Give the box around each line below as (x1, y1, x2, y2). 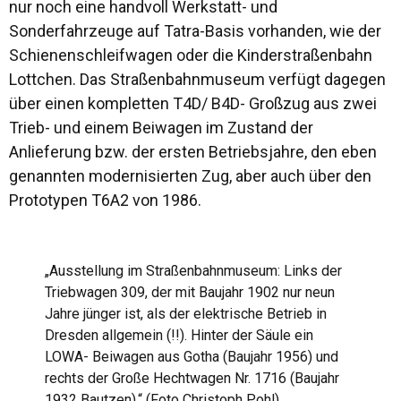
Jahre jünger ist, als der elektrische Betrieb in (45, 305, 327, 322)
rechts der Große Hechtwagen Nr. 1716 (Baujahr (45, 370, 339, 387)
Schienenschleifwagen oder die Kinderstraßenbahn (9, 46, 372, 64)
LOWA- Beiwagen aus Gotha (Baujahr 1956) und (45, 348, 338, 365)
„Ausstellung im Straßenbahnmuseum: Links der (45, 262, 342, 279)
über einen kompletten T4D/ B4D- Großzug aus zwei (9, 94, 377, 113)
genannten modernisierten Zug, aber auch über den (9, 166, 371, 185)
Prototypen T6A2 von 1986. (9, 191, 201, 209)
